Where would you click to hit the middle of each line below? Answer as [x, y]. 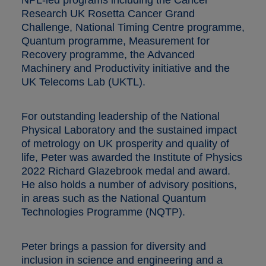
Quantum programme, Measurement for [115, 41]
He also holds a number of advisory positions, [129, 184]
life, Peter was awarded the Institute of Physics [132, 157]
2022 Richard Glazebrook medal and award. [126, 171]
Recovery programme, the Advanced [108, 54]
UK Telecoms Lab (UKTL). [83, 82]
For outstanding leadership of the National [121, 116]
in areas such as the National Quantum [114, 198]
